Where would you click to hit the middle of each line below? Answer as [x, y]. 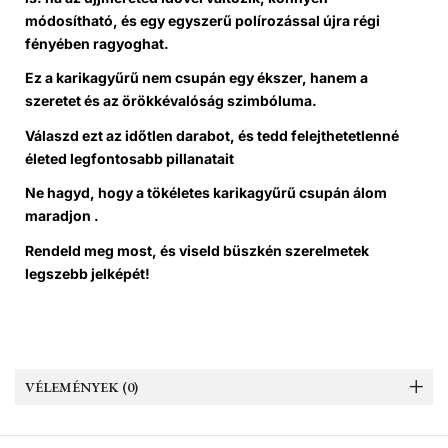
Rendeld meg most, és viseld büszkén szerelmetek [197, 250]
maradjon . [62, 216]
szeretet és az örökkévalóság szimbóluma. [171, 101]
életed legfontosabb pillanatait [129, 158]
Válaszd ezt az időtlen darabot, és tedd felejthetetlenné [212, 135]
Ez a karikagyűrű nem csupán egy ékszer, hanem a [196, 78]
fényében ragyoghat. [97, 43]
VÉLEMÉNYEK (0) [81, 386]
